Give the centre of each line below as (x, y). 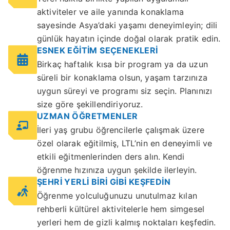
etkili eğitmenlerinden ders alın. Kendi (111, 157)
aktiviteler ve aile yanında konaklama (110, 12)
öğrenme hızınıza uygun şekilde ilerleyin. (117, 170)
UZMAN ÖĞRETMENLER (88, 116)
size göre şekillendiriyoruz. (90, 104)
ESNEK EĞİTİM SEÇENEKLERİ (98, 51)
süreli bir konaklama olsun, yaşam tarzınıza (122, 78)
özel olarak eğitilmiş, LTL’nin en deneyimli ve (125, 143)
